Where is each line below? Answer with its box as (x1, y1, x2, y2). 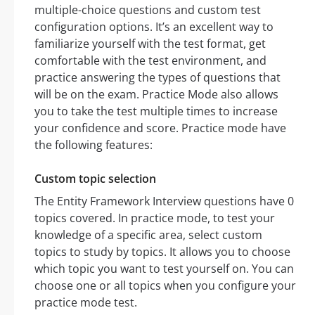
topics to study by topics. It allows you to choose (34, 243, 290, 259)
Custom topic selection (34, 170, 156, 186)
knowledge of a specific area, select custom (34, 226, 262, 243)
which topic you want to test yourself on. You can (34, 260, 294, 276)
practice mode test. (34, 294, 137, 310)
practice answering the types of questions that (34, 69, 281, 85)
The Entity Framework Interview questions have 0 (34, 193, 294, 209)
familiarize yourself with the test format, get (34, 35, 266, 51)
